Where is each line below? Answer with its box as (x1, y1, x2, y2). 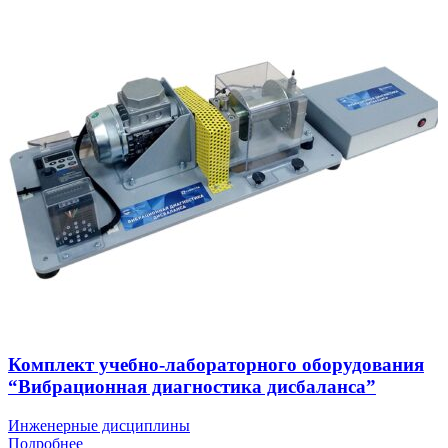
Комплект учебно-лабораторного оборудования (8, 354, 424, 376)
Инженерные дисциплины (8, 417, 190, 435)
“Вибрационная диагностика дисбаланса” (8, 376, 376, 398)
